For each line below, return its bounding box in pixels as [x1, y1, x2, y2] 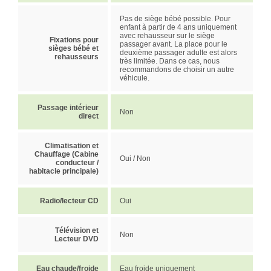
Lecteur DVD [54, 234, 99, 243]
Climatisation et [45, 141, 99, 150]
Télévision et [55, 226, 99, 235]
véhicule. [120, 73, 149, 82]
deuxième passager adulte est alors [120, 48, 237, 57]
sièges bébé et [48, 44, 99, 53]
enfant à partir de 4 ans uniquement [120, 22, 237, 31]
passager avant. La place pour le [120, 39, 227, 48]
